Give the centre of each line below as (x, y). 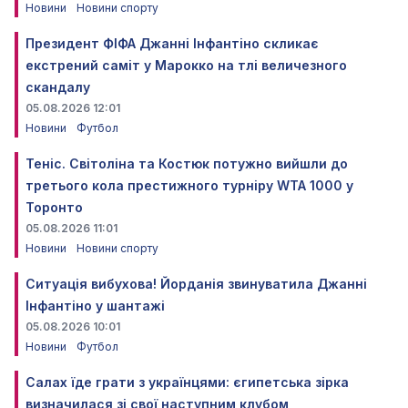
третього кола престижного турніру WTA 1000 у (189, 185)
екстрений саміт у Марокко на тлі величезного (186, 65)
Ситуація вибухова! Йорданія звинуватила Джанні (196, 283)
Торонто (54, 207)
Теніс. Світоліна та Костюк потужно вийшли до (187, 163)
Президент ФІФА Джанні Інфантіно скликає (172, 43)
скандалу (58, 87)
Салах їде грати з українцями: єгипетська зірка (187, 382)
